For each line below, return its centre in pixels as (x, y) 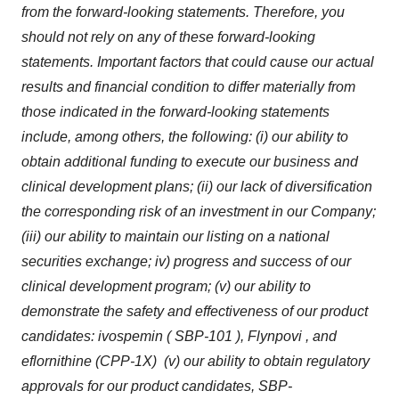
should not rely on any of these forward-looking (168, 37)
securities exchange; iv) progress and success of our (186, 261)
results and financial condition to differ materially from (188, 87)
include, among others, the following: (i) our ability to (185, 137)
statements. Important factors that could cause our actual (198, 62)
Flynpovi (275, 336)
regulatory (338, 361)
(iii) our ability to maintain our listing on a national (175, 236)
